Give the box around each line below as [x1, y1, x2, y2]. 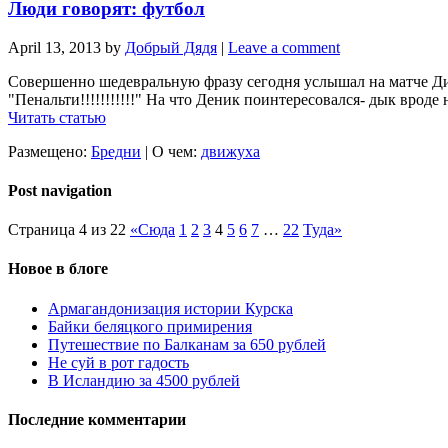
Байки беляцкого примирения [48, 317, 252, 335]
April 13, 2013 [8, 38, 101, 56]
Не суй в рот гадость [48, 353, 189, 371]
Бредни [91, 142, 141, 160]
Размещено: [8, 142, 91, 160]
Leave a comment [228, 38, 340, 56]
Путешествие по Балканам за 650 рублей [48, 335, 326, 353]
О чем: [152, 142, 201, 160]
